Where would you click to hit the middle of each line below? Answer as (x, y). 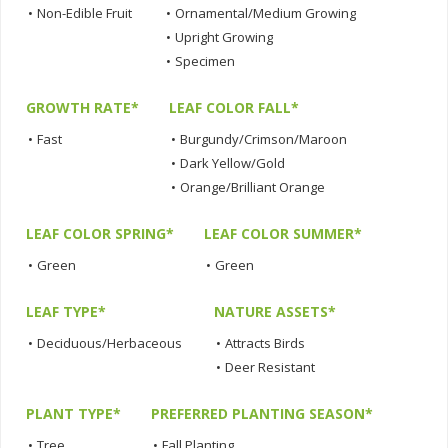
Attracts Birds (265, 343)
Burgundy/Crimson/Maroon (263, 139)
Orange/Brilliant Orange (252, 187)
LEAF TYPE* (66, 312)
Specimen (205, 61)
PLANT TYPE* (73, 414)
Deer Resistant (270, 367)
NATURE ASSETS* (275, 312)
